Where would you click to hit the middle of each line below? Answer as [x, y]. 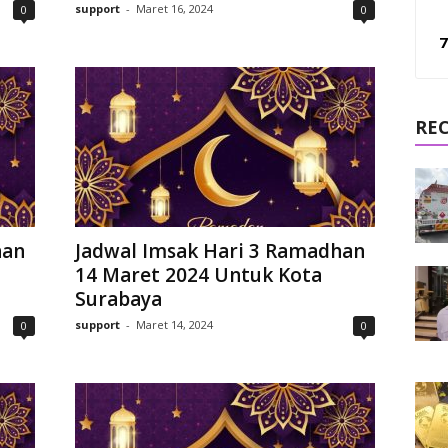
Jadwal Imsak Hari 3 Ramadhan [219, 251]
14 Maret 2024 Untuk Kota [198, 275]
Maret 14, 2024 [174, 324]
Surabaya [118, 299]
